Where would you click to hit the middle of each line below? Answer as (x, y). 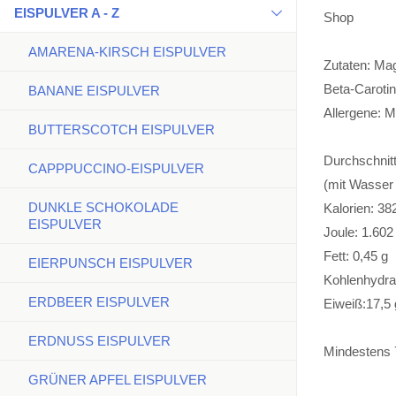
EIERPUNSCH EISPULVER (110, 263)
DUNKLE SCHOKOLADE (103, 207)
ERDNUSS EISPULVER (99, 341)
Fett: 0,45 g (356, 256)
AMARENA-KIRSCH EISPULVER (127, 52)
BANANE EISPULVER (94, 91)
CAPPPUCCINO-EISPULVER (116, 168)
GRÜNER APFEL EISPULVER (118, 380)
